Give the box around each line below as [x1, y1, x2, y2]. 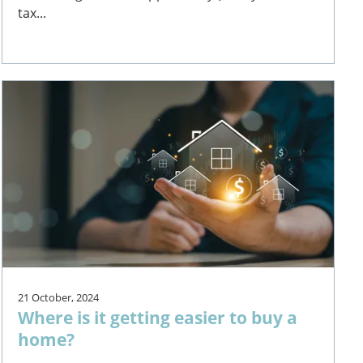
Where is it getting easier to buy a [18, 305, 298, 329]
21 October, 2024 [18, 289, 100, 305]
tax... [18, 3, 47, 22]
